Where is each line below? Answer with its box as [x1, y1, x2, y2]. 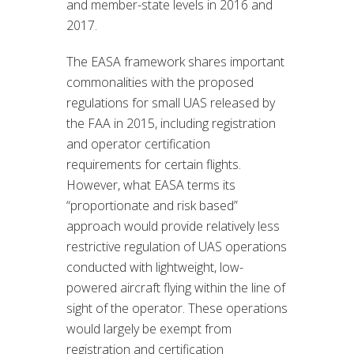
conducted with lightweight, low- [66, 258, 243, 276]
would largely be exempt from [66, 319, 232, 337]
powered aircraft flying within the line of [66, 278, 285, 296]
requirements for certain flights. [66, 155, 241, 173]
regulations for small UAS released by [66, 93, 275, 111]
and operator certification [66, 134, 210, 153]
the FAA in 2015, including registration [66, 114, 276, 132]
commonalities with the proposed [66, 73, 254, 91]
